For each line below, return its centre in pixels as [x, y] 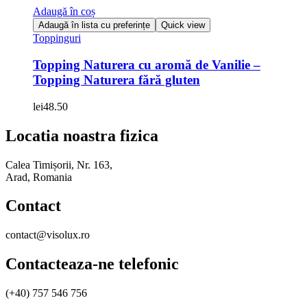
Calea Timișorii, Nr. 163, [59, 164]
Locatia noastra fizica [82, 135]
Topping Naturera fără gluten [116, 80]
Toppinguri [57, 38]
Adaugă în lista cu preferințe [94, 25]
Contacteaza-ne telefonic [92, 264]
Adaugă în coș [64, 12]
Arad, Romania [39, 177]
